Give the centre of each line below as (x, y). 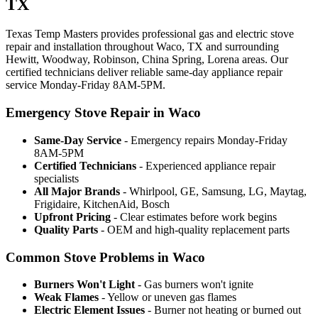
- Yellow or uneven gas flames (168, 297)
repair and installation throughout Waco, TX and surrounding (142, 47)
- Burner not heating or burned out (223, 310)
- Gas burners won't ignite (194, 285)
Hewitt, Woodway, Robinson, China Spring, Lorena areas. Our (147, 60)
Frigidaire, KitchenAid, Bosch (102, 204)
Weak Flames (66, 297)
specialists (56, 178)
